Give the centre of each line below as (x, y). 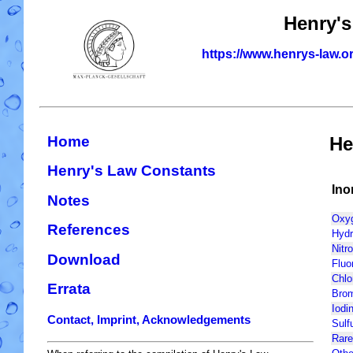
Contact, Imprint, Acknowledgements (149, 320)
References (89, 230)
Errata (69, 289)
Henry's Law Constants (132, 171)
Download (84, 259)
